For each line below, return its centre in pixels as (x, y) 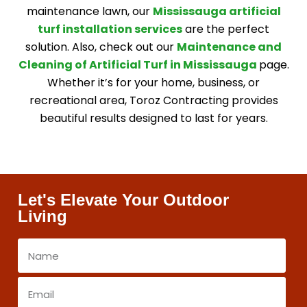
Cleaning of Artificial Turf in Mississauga (138, 65)
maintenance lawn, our (89, 11)
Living (42, 216)
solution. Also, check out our (101, 47)
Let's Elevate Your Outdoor (123, 200)
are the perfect (226, 29)
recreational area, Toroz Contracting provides (153, 100)
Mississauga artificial (217, 11)
